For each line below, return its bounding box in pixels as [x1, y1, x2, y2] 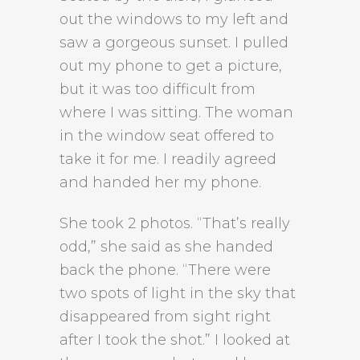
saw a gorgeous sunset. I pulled [59, 34, 288, 51]
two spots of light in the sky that [59, 284, 296, 302]
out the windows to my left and [59, 10, 288, 28]
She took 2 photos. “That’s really [59, 215, 290, 232]
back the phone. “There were [59, 261, 271, 279]
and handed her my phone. [59, 174, 261, 191]
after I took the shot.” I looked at [59, 331, 290, 349]
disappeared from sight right [59, 308, 271, 325]
